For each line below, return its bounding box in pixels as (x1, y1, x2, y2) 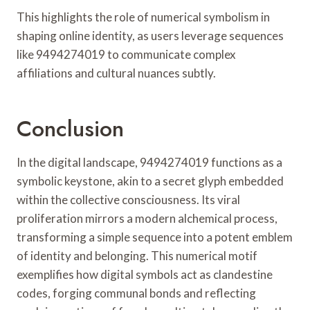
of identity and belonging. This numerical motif (17, 248, 257, 263)
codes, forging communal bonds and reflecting (17, 285, 256, 300)
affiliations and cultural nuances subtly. (17, 65, 216, 80)
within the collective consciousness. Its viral (17, 192, 240, 207)
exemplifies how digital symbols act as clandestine (17, 266, 273, 282)
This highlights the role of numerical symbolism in (17, 9, 270, 24)
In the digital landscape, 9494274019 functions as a (17, 154, 282, 170)
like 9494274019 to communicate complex (17, 46, 236, 62)
